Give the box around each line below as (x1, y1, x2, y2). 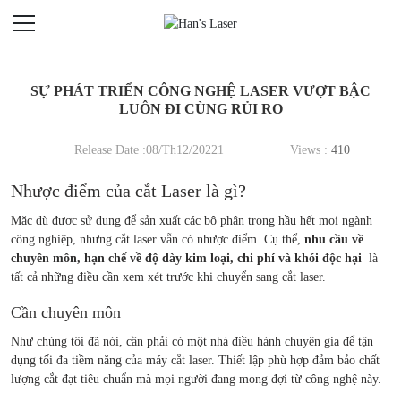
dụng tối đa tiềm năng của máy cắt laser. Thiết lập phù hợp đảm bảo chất (11, 354, 380, 368)
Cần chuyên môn (11, 303, 121, 322)
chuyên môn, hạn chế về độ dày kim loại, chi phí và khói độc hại (11, 252, 362, 266)
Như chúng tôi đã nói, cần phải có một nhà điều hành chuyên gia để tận (11, 335, 373, 349)
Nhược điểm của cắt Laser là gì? (11, 181, 246, 201)
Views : (289, 143, 331, 158)
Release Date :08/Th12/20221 (73, 143, 224, 158)
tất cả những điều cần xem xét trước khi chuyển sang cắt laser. (11, 270, 326, 285)
